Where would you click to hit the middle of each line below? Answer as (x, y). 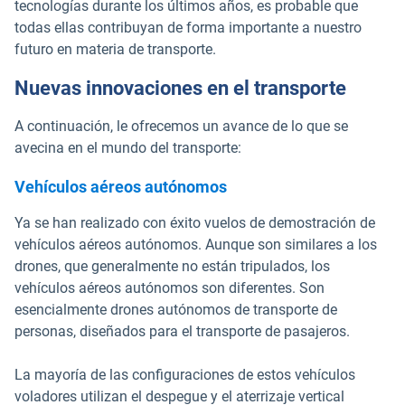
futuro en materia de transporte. (115, 49)
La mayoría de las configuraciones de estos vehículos (185, 375)
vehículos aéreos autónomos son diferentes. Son (170, 288)
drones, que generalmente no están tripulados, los (172, 267)
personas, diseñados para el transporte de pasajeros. (182, 332)
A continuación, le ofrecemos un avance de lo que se (181, 127)
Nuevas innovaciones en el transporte (180, 89)
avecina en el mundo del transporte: (128, 148)
